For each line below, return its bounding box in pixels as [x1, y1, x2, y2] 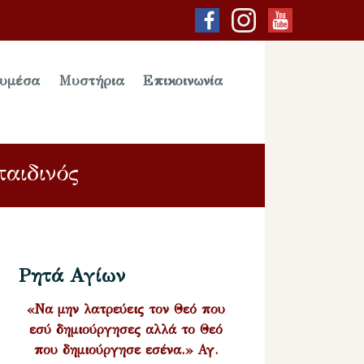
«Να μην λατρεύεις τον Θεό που [26, 301, 225, 317]
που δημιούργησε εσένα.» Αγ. [33, 341, 218, 357]
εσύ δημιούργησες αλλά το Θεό [28, 321, 223, 337]
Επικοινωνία [143, 72, 223, 90]
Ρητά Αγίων [19, 262, 126, 288]
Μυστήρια [58, 72, 124, 90]
